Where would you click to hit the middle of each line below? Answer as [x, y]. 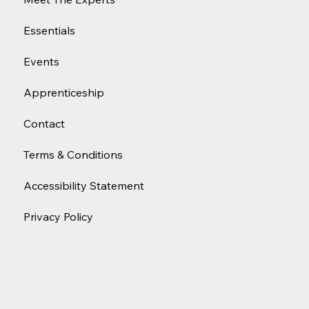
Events [41, 62]
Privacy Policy [58, 217]
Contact [44, 124]
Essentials [49, 31]
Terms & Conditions [73, 155]
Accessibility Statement [84, 186]
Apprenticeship [64, 93]
